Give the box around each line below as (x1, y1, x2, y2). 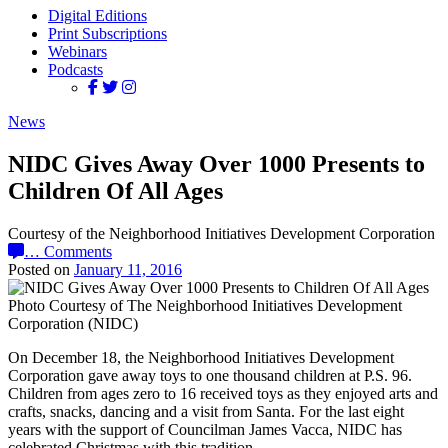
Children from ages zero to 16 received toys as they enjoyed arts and (8, 384, 438, 402)
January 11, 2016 (74, 260, 182, 278)
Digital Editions (48, 7, 147, 24)
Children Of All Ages (8, 177, 223, 204)
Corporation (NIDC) (8, 314, 138, 332)
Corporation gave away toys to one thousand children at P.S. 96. (8, 366, 412, 384)
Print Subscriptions (48, 25, 167, 42)
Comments (44, 242, 112, 260)
